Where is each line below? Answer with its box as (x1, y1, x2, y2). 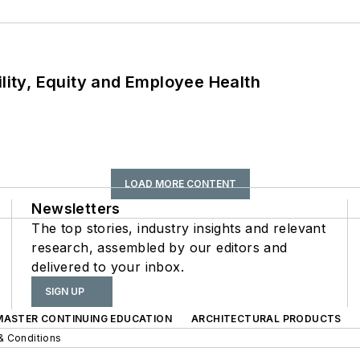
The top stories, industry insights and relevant (31, 220, 326, 237)
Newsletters (31, 200, 121, 218)
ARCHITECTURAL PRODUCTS (191, 313, 342, 325)
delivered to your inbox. (31, 259, 184, 276)
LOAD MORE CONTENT (124, 178, 236, 190)
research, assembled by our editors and (31, 239, 288, 256)
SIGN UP (45, 285, 85, 298)
